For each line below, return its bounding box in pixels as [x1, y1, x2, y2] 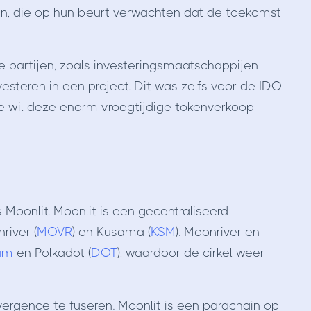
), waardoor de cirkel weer [117, 246, 264, 260]
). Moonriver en [175, 225, 260, 239]
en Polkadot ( [12, 246, 91, 260]
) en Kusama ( [72, 225, 151, 239]
